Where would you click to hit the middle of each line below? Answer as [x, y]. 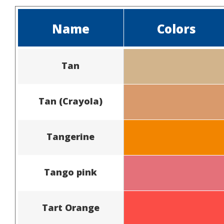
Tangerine [71, 136]
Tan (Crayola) [71, 101]
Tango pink [71, 172]
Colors [177, 28]
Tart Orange [70, 207]
